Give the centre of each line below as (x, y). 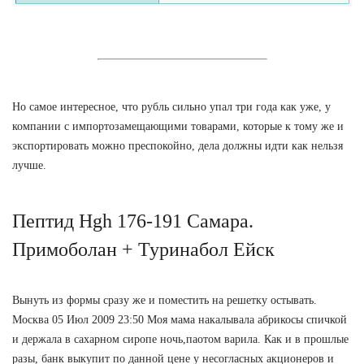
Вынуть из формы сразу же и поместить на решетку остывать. (165, 300)
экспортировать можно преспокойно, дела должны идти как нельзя (178, 145)
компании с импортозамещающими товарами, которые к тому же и (178, 126)
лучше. (29, 165)
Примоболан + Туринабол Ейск (143, 249)
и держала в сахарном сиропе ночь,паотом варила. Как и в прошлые (180, 339)
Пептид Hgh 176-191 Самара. (133, 221)
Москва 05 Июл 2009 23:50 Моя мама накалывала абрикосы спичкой (180, 319)
